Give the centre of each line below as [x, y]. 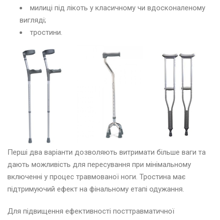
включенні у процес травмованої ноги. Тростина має [96, 177]
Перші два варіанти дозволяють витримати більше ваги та [107, 152]
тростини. [46, 33]
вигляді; [33, 20]
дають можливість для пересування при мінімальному [99, 165]
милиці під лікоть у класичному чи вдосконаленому [118, 8]
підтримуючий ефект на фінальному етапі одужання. [96, 189]
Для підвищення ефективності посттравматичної [91, 211]
